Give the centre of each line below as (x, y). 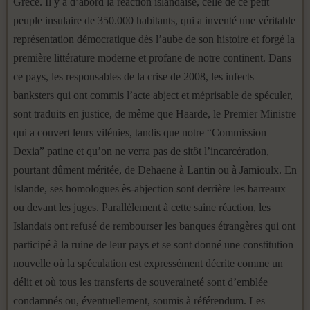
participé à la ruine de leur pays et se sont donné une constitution (153, 245)
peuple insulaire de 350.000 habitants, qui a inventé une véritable (154, 20)
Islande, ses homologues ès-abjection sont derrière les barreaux (149, 189)
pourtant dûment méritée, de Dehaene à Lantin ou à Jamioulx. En (155, 170)
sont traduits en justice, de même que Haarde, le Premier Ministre (155, 114)
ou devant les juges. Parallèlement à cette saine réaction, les (142, 207)
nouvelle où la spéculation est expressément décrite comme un (148, 263)
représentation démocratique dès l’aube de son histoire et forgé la (154, 39)
